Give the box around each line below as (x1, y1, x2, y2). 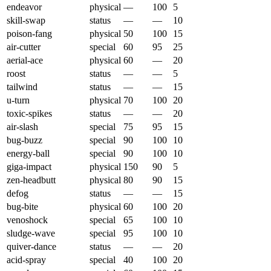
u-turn (7, 95, 30, 106)
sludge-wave (7, 228, 55, 239)
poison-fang (7, 28, 52, 39)
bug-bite (7, 201, 38, 212)
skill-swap (7, 15, 45, 26)
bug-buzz (7, 135, 42, 146)
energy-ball (7, 148, 50, 159)
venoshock (7, 215, 48, 226)
